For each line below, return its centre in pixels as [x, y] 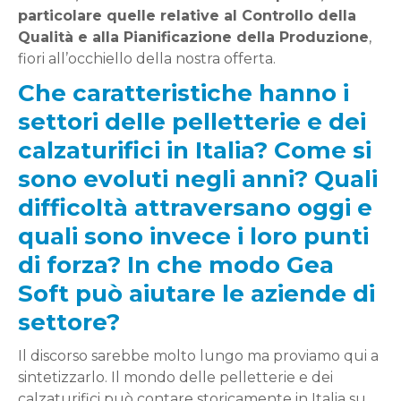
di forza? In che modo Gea [176, 264]
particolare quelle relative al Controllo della [187, 15]
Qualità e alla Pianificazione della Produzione [193, 37]
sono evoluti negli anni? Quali [198, 179]
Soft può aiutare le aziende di [196, 293]
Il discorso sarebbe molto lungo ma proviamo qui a [198, 355]
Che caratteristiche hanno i [183, 93]
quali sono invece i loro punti [193, 236]
